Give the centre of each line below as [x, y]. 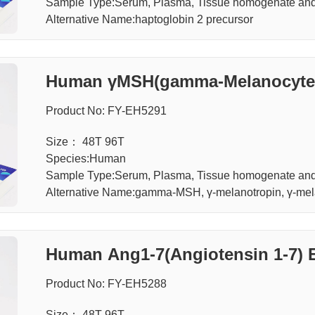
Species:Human [85, 158]
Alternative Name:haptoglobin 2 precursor [149, 19]
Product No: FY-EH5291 [106, 110]
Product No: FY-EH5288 [106, 283]
